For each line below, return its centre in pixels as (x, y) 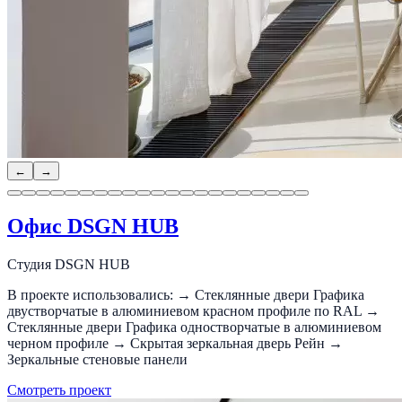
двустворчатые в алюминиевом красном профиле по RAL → (193, 310)
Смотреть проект (59, 389)
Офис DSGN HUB (93, 226)
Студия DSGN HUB (69, 264)
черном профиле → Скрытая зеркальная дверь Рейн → (175, 343)
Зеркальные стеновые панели (97, 359)
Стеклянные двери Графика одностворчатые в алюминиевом (194, 327)
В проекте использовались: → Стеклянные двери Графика (186, 294)
